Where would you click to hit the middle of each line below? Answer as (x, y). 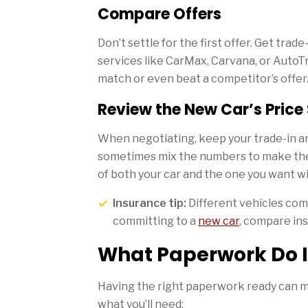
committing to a (155, 221)
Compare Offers (159, 14)
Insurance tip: (150, 203)
